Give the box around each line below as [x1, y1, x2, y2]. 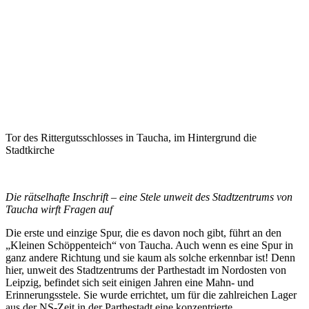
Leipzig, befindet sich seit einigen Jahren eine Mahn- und [6, 277, 254, 288]
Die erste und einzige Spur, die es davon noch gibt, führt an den [6, 227, 281, 239]
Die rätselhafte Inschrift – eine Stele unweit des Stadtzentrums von [6, 191, 292, 203]
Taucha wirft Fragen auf [6, 203, 112, 215]
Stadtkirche [6, 144, 54, 156]
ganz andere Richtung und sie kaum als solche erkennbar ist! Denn [6, 252, 295, 263]
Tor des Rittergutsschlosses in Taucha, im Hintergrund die [6, 132, 257, 143]
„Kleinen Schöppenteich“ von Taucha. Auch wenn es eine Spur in [6, 239, 293, 251]
